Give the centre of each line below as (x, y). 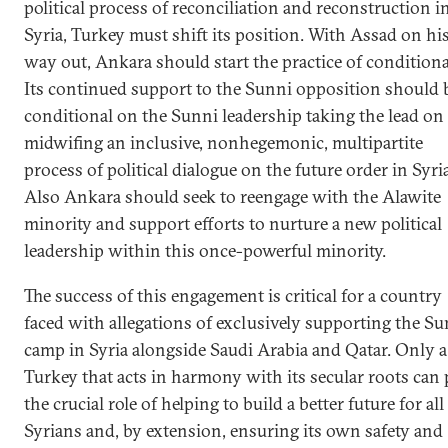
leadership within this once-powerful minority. (205, 251)
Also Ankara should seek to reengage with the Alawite (232, 197)
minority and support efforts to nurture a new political (233, 224)
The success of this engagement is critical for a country (233, 296)
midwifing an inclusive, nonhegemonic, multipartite (223, 143)
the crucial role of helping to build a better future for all (234, 404)
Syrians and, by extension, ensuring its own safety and (233, 431)
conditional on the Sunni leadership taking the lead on (234, 116)
